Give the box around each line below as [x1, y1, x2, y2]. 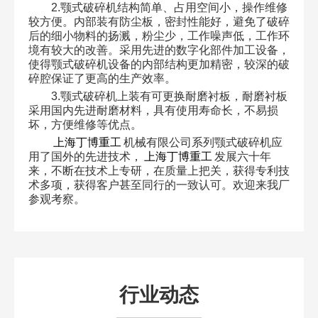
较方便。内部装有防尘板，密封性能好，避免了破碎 [28, 16, 290, 28]
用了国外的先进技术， [28, 150, 142, 163]
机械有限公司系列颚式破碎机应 [123, 136, 283, 149]
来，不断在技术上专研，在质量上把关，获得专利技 [28, 165, 290, 177]
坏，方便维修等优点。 [28, 119, 142, 131]
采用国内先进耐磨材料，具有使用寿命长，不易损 [28, 104, 278, 117]
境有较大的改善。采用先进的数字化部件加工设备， [28, 44, 290, 57]
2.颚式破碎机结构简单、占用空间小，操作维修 [50, 1, 287, 14]
